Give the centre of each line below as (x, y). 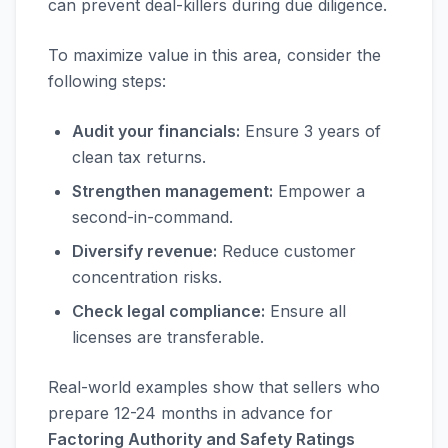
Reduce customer (286, 251)
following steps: (107, 81)
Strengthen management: (172, 191)
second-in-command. (152, 217)
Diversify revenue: (144, 251)
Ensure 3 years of (310, 131)
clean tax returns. (139, 157)
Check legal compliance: (168, 311)
